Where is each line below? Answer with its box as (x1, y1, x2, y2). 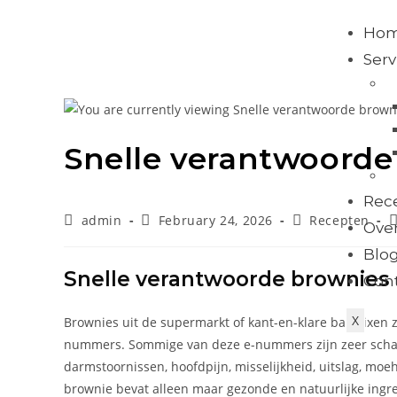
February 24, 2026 (158, 211, 274, 229)
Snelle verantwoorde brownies (64, 266, 389, 292)
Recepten (309, 211, 370, 229)
